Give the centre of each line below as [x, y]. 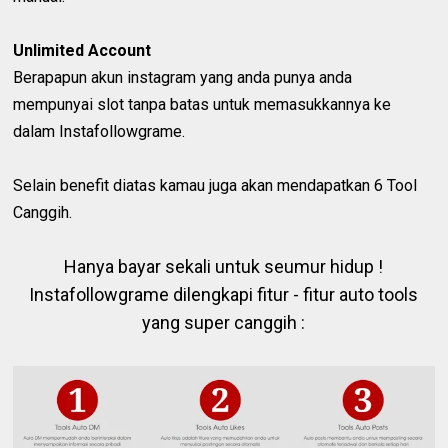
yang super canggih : [224, 322]
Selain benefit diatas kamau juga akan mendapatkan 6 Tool [215, 185]
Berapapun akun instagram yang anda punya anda [183, 77]
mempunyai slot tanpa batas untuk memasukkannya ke [202, 104]
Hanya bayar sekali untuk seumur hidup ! [224, 266]
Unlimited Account [82, 50]
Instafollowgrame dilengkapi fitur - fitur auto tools [224, 294]
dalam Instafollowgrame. [99, 131]
